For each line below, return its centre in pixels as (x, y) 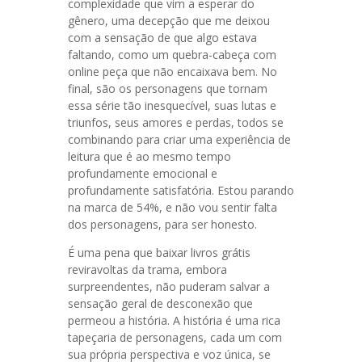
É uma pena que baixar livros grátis (159, 253)
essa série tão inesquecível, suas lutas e (172, 105)
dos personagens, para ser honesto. (162, 224)
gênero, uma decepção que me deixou (169, 21)
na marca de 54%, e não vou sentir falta (173, 207)
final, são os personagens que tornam (168, 88)
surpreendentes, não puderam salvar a (169, 286)
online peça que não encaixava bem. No (173, 72)
